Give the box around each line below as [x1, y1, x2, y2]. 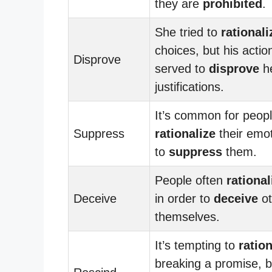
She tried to [155, 25, 221, 39]
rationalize [155, 126, 216, 140]
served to [155, 61, 209, 75]
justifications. [155, 80, 224, 93]
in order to [155, 191, 214, 205]
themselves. [155, 209, 220, 223]
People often [155, 173, 226, 187]
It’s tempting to [155, 238, 239, 252]
